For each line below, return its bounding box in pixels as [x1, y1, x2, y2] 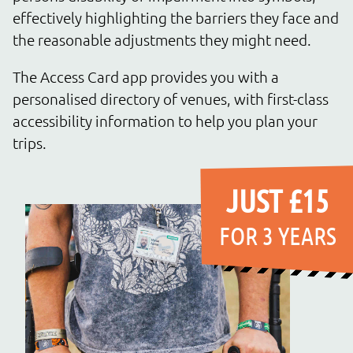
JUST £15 [226, 181, 329, 220]
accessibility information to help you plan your [13, 110, 318, 130]
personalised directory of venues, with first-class [13, 88, 329, 108]
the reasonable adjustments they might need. [13, 29, 311, 49]
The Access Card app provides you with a [13, 66, 279, 86]
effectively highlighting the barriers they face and [13, 7, 339, 27]
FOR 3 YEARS [218, 220, 336, 251]
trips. [13, 132, 46, 152]
